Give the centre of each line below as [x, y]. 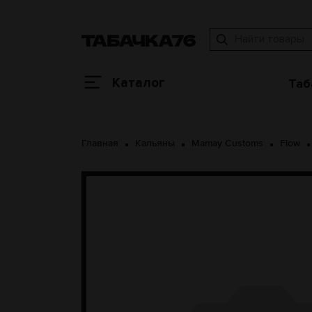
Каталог [139, 84]
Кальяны [155, 144]
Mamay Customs [227, 144]
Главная [100, 144]
